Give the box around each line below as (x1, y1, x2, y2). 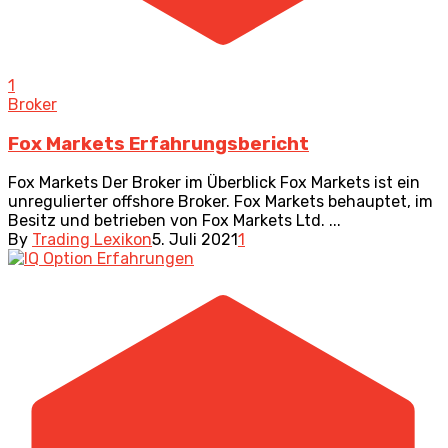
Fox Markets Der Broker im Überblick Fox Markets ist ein (8, 173, 420, 193)
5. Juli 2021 (152, 230, 238, 250)
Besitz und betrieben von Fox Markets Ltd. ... (8, 211, 341, 231)
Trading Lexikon (32, 230, 152, 250)
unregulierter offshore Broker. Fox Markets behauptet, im (8, 192, 433, 212)
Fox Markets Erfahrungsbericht (8, 132, 309, 155)
